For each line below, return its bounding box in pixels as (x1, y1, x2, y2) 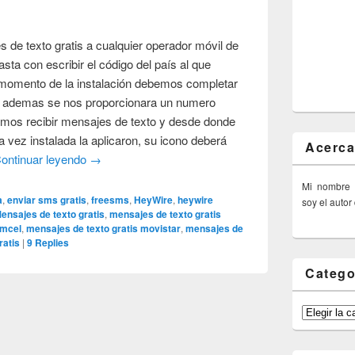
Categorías (301, 303, 349, 318)
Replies (32, 235, 70, 250)
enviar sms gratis (7, 192, 87, 207)
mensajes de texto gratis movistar (26, 220, 181, 235)
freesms (91, 192, 130, 207)
